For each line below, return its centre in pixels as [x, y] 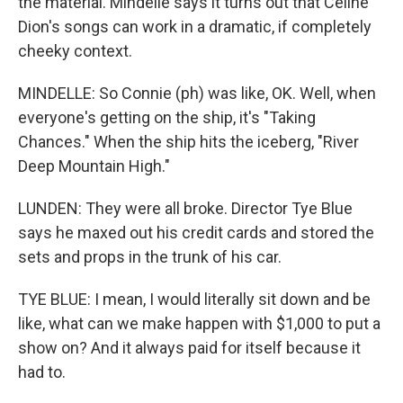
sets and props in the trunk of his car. [150, 257]
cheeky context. [75, 51]
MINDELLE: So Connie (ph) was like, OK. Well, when [197, 93]
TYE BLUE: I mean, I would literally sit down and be [194, 299]
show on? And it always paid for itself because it [189, 348]
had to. [42, 372]
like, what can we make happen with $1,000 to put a [199, 323]
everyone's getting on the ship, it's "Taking [167, 117]
